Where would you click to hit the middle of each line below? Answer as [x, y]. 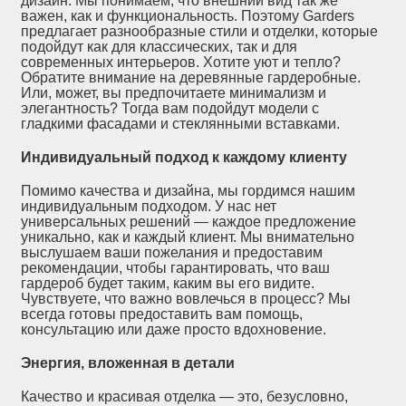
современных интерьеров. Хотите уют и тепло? [181, 63]
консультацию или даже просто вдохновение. [174, 330]
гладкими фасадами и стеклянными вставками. [181, 124]
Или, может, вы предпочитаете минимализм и [174, 93]
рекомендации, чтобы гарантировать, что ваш [176, 268]
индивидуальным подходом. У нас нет [149, 207]
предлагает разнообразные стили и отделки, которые [200, 32]
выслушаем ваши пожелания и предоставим [172, 253]
